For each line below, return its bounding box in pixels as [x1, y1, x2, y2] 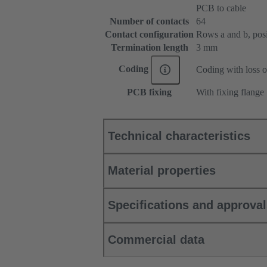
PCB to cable [196, 3, 246, 14]
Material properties [108, 164, 216, 178]
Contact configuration [105, 29, 194, 40]
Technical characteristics [108, 129, 250, 143]
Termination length [110, 42, 188, 53]
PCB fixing [127, 87, 172, 98]
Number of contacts [110, 16, 189, 27]
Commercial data [108, 233, 204, 247]
